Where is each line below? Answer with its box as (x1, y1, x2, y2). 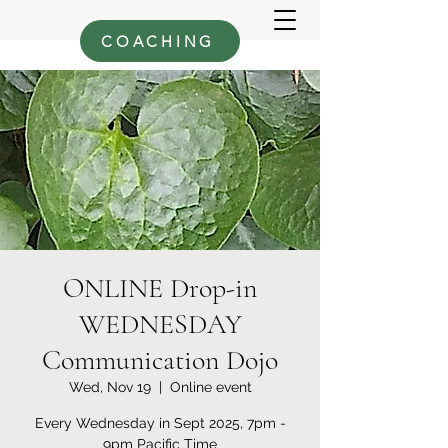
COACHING (101, 31, 215, 51)
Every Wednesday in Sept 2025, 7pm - (34, 415, 286, 431)
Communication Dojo (42, 343, 278, 377)
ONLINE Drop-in (63, 271, 257, 305)
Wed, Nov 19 (68, 379, 151, 395)
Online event (169, 379, 252, 395)
